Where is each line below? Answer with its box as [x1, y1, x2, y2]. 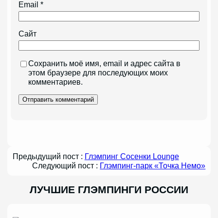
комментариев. [28, 77, 83, 86]
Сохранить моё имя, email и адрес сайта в [28, 58, 181, 68]
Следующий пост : [32, 161, 100, 170]
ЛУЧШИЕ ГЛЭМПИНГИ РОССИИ [30, 183, 188, 195]
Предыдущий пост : [12, 152, 85, 161]
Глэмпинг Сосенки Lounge [84, 152, 179, 161]
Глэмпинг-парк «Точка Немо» [100, 161, 206, 170]
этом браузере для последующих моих [28, 68, 168, 77]
